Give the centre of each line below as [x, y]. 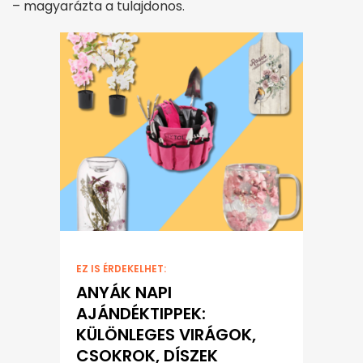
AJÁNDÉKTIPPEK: [141, 314]
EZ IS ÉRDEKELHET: [121, 269]
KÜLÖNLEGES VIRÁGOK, [166, 335]
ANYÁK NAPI [124, 293]
